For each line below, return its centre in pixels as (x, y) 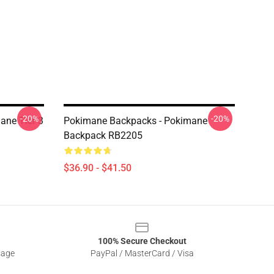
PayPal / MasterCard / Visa (142, 253)
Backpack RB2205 (103, 135)
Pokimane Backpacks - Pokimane (135, 121)
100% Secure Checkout (142, 241)
